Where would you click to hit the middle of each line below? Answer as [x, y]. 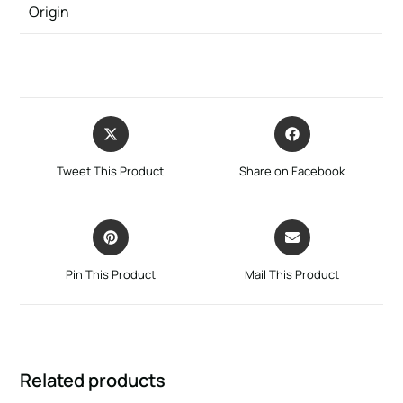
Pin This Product [110, 274]
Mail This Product [292, 274]
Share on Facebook [292, 170]
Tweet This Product [111, 170]
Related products [93, 380]
